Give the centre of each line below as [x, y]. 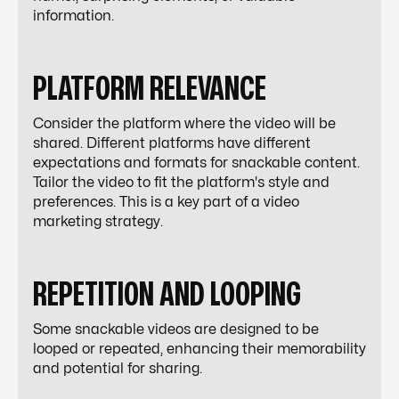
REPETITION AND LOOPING [167, 295]
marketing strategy [97, 222]
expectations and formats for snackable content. [196, 163]
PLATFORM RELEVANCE [150, 90]
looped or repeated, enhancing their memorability [199, 349]
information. [73, 16]
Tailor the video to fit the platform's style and [181, 183]
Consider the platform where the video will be [184, 124]
